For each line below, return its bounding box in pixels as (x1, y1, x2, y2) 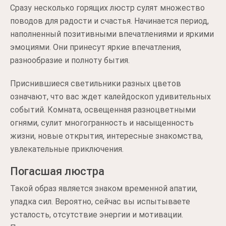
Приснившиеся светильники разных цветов (10, 79, 181, 88)
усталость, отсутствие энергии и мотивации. (10, 210, 183, 219)
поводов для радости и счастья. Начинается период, (10, 16, 209, 26)
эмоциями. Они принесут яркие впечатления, (10, 42, 181, 52)
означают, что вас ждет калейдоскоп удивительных (10, 92, 211, 101)
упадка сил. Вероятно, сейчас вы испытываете (10, 197, 190, 206)
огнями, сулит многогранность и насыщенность (10, 118, 194, 128)
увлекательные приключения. (10, 144, 124, 154)
